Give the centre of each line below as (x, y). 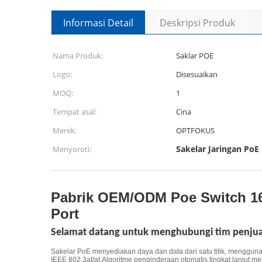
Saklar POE (195, 56)
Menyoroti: (72, 149)
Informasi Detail (98, 23)
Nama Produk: (78, 56)
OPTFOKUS (195, 130)
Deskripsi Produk (197, 23)
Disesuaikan (197, 74)
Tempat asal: (75, 112)
